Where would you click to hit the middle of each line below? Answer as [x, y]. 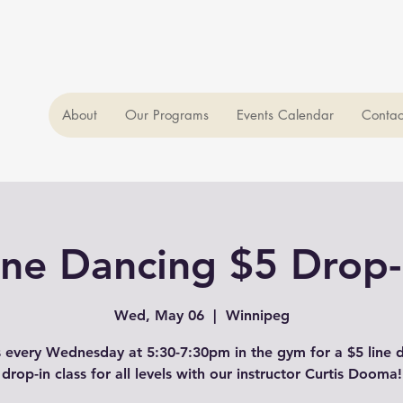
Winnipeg [257, 316]
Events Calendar [285, 115]
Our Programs [167, 115]
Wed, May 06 [159, 316]
